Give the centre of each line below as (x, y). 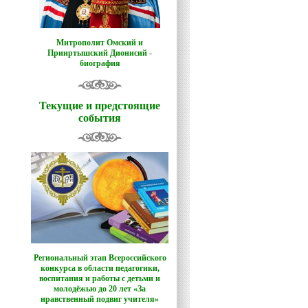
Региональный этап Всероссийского (100, 258)
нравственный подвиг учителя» (100, 299)
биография (100, 63)
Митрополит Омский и (100, 43)
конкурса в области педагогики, (100, 268)
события (100, 118)
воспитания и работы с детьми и (100, 278)
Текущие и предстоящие (100, 106)
